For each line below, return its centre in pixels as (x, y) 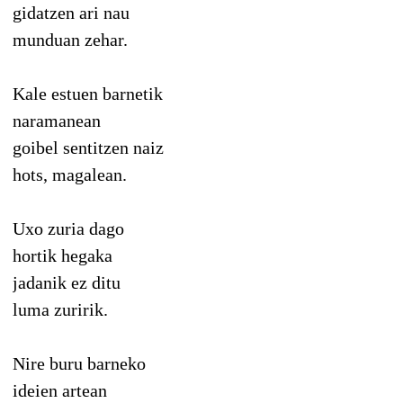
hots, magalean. (70, 174)
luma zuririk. (60, 309)
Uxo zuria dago (68, 228)
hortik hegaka (63, 255)
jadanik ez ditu (67, 282)
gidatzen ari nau (71, 12)
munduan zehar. (70, 39)
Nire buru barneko (79, 363)
